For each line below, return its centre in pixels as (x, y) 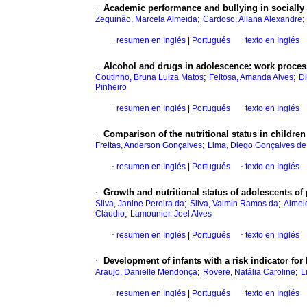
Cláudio (110, 214)
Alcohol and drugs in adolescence (176, 66)
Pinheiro (111, 87)
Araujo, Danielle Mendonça (146, 272)
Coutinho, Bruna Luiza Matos (149, 78)
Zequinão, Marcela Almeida (146, 20)
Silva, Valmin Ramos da (234, 204)
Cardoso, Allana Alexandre (253, 20)
